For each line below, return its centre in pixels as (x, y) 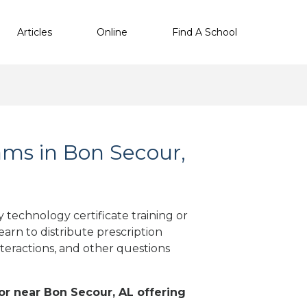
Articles (35, 32)
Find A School (205, 32)
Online (112, 32)
